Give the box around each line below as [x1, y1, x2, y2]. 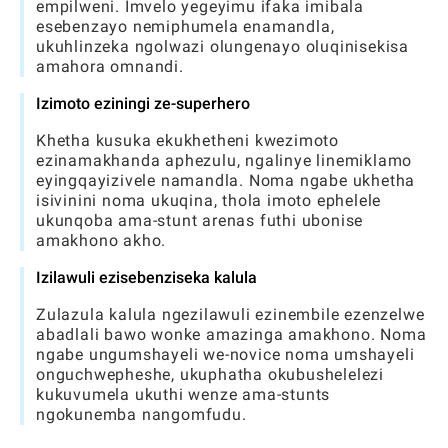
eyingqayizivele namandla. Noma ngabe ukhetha [36, 171, 416, 190]
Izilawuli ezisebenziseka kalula [36, 268, 257, 287]
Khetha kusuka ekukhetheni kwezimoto [36, 131, 339, 150]
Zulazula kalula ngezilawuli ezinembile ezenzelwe [36, 305, 425, 324]
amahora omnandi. [36, 57, 184, 76]
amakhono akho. [36, 231, 167, 250]
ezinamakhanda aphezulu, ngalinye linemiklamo [36, 151, 413, 170]
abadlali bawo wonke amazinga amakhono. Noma [36, 325, 427, 344]
